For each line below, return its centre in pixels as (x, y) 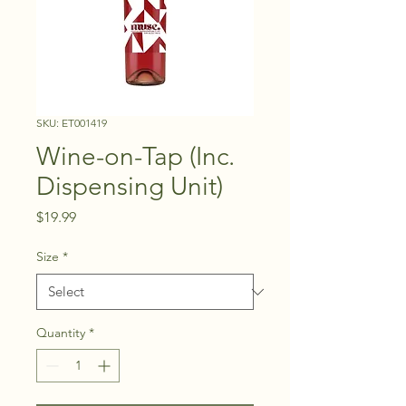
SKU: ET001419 (72, 123)
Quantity (61, 333)
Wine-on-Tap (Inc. (135, 156)
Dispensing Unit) (130, 186)
